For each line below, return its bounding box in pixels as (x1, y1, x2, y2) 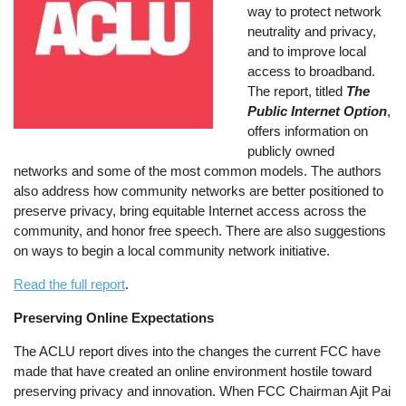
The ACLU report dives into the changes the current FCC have (14, 343, 382, 360)
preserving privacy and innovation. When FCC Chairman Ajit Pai (14, 383, 391, 400)
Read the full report (14, 276, 126, 293)
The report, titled (247, 82, 347, 99)
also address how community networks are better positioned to (14, 182, 384, 198)
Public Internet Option (247, 102, 388, 119)
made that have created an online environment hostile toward (14, 363, 372, 380)
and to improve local (247, 43, 367, 59)
